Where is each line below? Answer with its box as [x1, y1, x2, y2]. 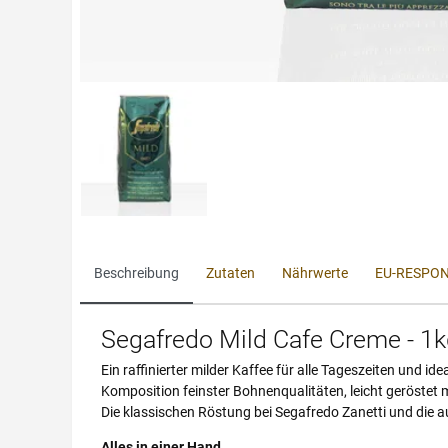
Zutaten [206, 264, 255, 281]
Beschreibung [94, 264, 179, 281]
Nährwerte [282, 264, 348, 281]
